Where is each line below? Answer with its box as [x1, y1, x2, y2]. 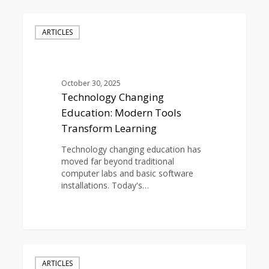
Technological [22, 244, 77, 256]
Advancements [22, 256, 80, 268]
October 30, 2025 [61, 78, 121, 89]
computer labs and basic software [61, 168, 193, 180]
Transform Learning [61, 121, 157, 136]
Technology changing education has [61, 144, 201, 156]
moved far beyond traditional [61, 156, 174, 168]
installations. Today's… [61, 180, 149, 192]
